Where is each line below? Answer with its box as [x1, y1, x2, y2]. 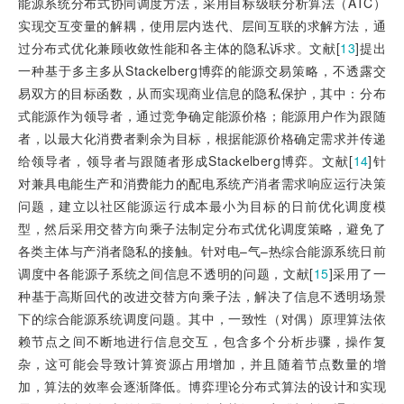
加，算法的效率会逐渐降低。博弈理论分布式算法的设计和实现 [18, 377, 386, 396]
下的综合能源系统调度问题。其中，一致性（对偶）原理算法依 [18, 309, 386, 328]
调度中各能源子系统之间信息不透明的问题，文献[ [18, 264, 314, 283]
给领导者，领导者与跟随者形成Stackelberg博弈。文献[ [18, 151, 353, 170]
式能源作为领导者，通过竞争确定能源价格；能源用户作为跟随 [18, 106, 386, 125]
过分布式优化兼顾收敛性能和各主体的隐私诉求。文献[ [18, 39, 341, 58]
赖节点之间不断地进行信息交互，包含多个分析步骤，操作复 [18, 332, 386, 351]
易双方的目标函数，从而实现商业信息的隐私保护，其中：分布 [18, 84, 386, 103]
